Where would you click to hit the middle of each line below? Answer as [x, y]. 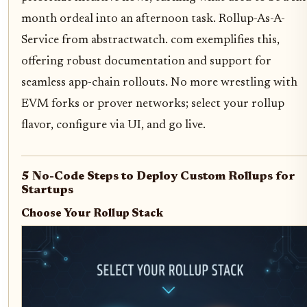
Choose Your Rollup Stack [92, 214]
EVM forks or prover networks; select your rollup [153, 105]
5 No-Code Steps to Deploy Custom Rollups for [158, 177]
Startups [47, 191]
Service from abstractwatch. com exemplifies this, [150, 41]
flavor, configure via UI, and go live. [113, 126]
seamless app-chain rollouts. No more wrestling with [159, 83]
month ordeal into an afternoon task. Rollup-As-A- [153, 20]
